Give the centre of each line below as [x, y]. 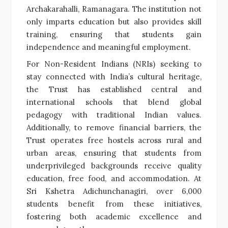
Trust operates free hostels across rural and [114, 140]
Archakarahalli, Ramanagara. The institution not [114, 9]
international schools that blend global [114, 102]
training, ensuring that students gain [114, 34]
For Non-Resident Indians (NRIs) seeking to [114, 64]
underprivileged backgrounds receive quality [114, 165]
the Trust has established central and [114, 89]
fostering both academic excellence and [114, 216]
